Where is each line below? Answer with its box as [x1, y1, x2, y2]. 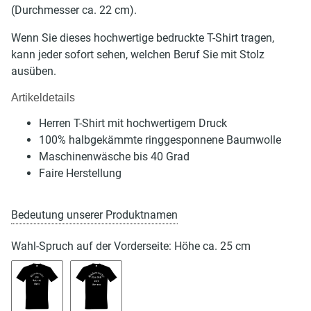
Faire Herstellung [39, 166, 121, 180]
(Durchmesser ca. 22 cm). [11, 3, 137, 17]
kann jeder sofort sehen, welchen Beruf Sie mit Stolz [11, 47, 264, 61]
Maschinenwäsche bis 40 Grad [39, 149, 190, 163]
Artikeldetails [11, 91, 75, 103]
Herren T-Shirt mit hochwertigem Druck [39, 116, 227, 130]
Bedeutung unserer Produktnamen [11, 208, 178, 221]
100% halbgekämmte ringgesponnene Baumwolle [39, 133, 281, 146]
